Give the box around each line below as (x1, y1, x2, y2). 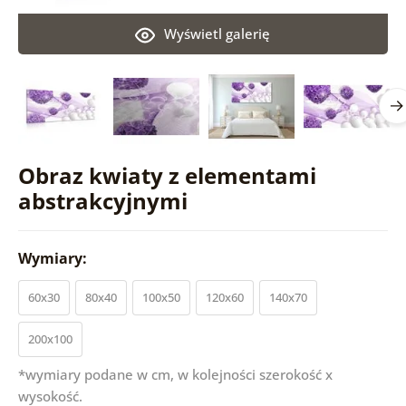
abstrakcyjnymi (17, 185, 188, 216)
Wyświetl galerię (164, 24, 271, 43)
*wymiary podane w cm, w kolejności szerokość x (17, 364, 333, 383)
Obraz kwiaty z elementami (17, 159, 316, 190)
